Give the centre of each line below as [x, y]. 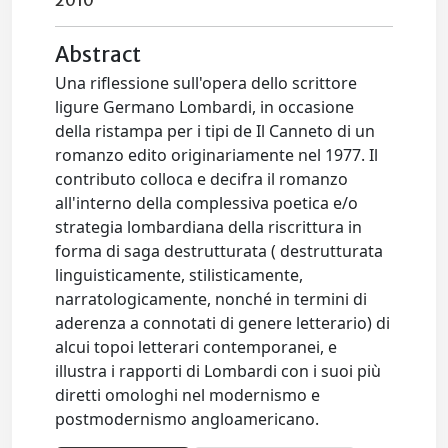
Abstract [98, 55]
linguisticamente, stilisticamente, [179, 275]
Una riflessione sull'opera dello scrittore [206, 83]
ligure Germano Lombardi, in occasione [205, 107]
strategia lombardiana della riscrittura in [209, 227]
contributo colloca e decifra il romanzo [202, 179]
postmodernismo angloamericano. [187, 419]
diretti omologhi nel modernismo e [188, 395]
